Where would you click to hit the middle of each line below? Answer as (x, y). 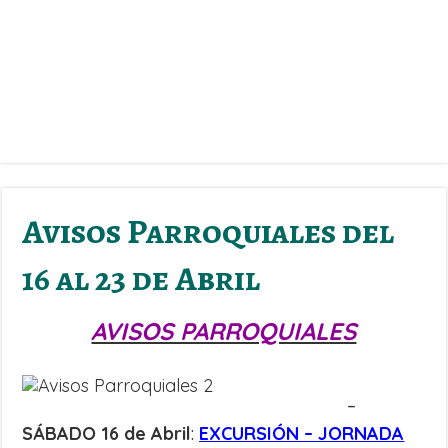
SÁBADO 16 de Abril (107, 433)
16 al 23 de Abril (141, 278)
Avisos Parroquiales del (208, 231)
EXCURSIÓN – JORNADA (302, 433)
